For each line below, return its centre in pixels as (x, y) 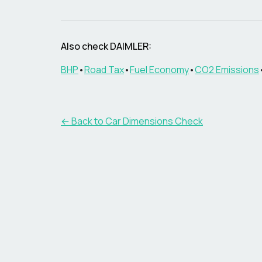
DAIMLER (129, 46)
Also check (85, 46)
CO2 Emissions (227, 70)
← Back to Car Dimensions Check (132, 121)
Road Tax (104, 70)
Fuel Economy (159, 70)
